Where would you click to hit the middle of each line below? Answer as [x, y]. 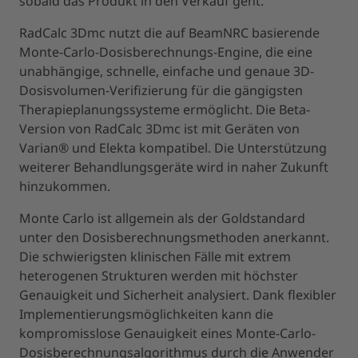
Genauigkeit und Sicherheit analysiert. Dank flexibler [178, 294]
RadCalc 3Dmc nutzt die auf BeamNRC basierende [169, 32]
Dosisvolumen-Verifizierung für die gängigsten [161, 90]
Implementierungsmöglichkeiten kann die [146, 314]
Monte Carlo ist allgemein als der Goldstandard [162, 218]
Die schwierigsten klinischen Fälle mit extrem [155, 256]
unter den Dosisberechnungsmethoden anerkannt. [174, 237]
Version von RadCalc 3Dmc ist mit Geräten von [159, 128]
